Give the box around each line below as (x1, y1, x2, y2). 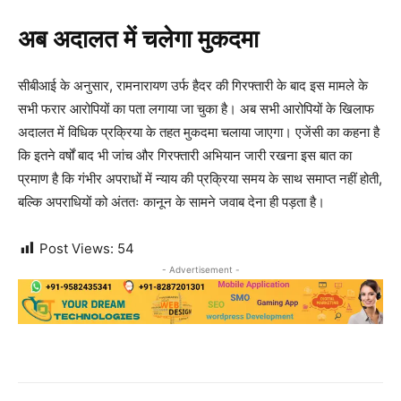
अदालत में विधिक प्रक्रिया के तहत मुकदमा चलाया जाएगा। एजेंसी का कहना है (18, 123, 380, 141)
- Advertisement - (161, 263, 240, 275)
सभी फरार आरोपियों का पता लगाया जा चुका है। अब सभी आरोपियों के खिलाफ (18, 99, 374, 117)
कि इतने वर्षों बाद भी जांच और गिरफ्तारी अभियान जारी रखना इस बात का (18, 146, 352, 164)
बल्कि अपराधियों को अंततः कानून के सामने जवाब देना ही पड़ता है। (18, 192, 325, 210)
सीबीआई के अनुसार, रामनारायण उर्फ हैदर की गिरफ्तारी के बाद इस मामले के (18, 76, 368, 94)
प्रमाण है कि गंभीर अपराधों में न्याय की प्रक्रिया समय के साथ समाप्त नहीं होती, (18, 169, 382, 187)
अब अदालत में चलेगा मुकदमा (18, 24, 259, 54)
